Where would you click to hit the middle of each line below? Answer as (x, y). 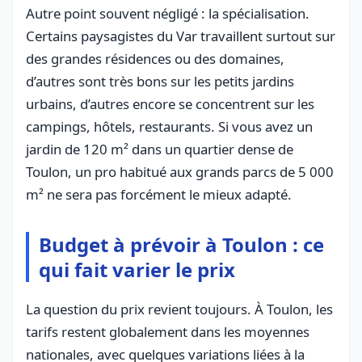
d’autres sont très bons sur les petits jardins (160, 81)
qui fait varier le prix (137, 269)
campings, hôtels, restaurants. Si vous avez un (169, 126)
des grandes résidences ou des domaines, (155, 58)
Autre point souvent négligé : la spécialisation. (168, 13)
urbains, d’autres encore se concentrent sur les (170, 103)
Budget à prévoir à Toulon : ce (181, 244)
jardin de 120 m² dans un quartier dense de (160, 149)
